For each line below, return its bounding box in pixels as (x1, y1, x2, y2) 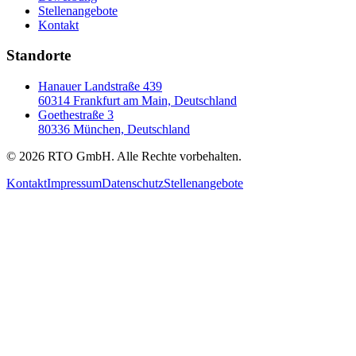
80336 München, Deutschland (38, 122, 190, 136)
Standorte (6, 47, 71, 64)
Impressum (47, 176, 102, 190)
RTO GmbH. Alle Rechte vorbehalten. (44, 149, 242, 163)
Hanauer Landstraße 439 (38, 79, 162, 93)
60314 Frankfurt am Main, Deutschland (38, 94, 237, 107)
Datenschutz (102, 176, 164, 190)
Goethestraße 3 (38, 108, 114, 122)
